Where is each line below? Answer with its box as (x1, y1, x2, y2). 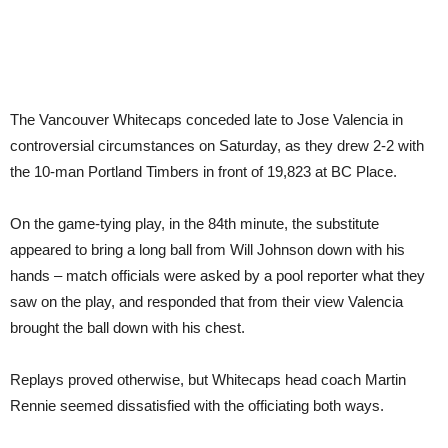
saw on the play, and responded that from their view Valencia (10, 293, 403, 310)
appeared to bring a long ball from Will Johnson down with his (10, 241, 405, 258)
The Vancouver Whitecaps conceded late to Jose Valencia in (10, 111, 403, 128)
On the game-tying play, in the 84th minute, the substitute (10, 215, 379, 232)
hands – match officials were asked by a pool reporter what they (10, 267, 425, 284)
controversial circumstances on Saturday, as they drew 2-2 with (10, 137, 424, 154)
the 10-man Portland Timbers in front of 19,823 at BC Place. (10, 163, 397, 180)
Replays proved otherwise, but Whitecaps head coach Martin (10, 371, 406, 388)
